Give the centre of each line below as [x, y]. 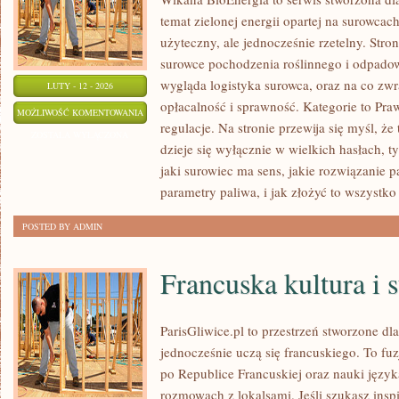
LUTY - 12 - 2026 [80, 85]
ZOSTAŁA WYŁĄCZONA [80, 134]
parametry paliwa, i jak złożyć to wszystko [278, 191]
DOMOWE [162, 134]
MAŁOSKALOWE [176, 178]
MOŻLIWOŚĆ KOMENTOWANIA [80, 112]
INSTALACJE [168, 111]
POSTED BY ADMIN [62, 226]
